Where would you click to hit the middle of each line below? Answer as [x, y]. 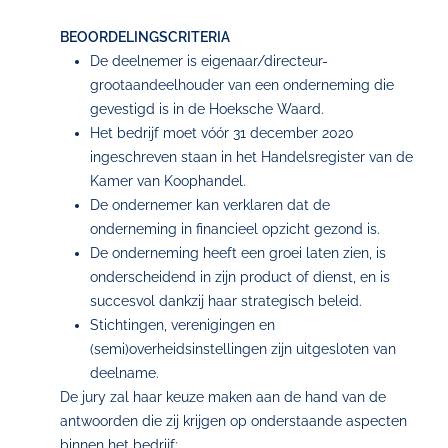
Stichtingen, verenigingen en [182, 325]
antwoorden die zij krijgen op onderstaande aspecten [233, 421]
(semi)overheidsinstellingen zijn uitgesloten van [243, 349]
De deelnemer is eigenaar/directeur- [209, 61]
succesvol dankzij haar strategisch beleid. [226, 301]
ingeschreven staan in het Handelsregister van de [251, 157]
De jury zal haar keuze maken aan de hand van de [223, 397]
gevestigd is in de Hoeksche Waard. [207, 109]
